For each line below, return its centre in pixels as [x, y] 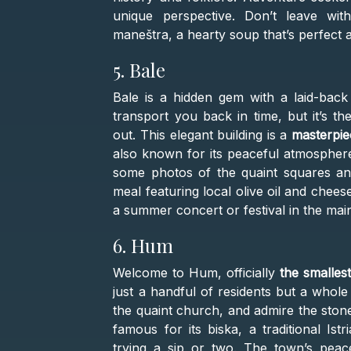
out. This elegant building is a [202, 135]
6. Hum [143, 246]
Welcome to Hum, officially [197, 273]
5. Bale [139, 70]
